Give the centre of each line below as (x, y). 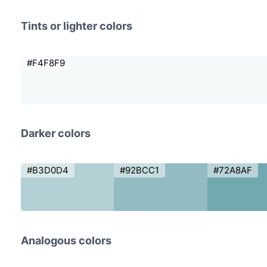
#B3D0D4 (48, 170)
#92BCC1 (140, 170)
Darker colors (56, 133)
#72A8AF (232, 170)
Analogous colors (66, 241)
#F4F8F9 (46, 63)
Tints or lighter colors (77, 26)
